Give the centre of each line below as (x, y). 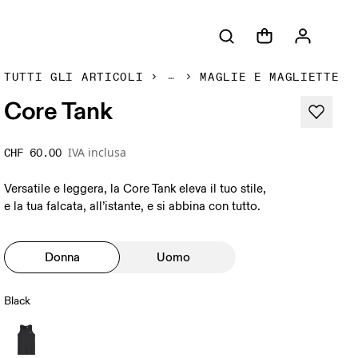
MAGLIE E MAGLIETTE (270, 77)
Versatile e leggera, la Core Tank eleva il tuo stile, (135, 189)
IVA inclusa (97, 152)
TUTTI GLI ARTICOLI (74, 77)
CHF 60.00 (33, 153)
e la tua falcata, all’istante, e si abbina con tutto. (133, 207)
